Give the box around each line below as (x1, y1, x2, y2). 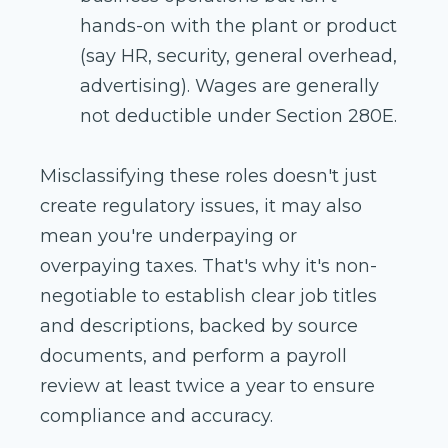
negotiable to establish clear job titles (40, 285, 377, 308)
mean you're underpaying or (40, 225, 297, 248)
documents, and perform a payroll (40, 345, 347, 368)
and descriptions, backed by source (40, 315, 358, 338)
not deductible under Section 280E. (80, 105, 397, 128)
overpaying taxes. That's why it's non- (40, 255, 377, 278)
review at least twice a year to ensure (40, 375, 375, 398)
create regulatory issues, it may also (40, 195, 362, 218)
